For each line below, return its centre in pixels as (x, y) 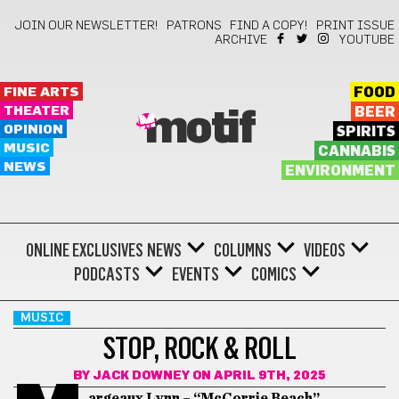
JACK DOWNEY (141, 376)
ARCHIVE (241, 40)
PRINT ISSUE (355, 26)
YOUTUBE (367, 40)
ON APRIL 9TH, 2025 (258, 376)
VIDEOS (324, 250)
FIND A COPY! (269, 26)
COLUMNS (242, 250)
